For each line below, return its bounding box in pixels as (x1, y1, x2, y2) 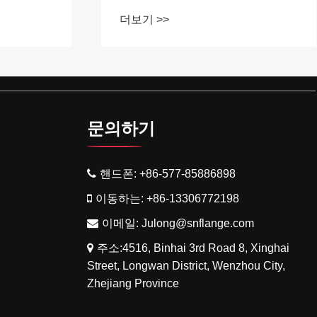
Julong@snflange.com (142, 217, 254, 230)
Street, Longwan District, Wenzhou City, (87, 260, 285, 272)
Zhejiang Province (87, 277, 179, 290)
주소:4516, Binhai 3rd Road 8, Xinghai (97, 242, 289, 255)
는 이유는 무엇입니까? (120, 1, 248, 16)
